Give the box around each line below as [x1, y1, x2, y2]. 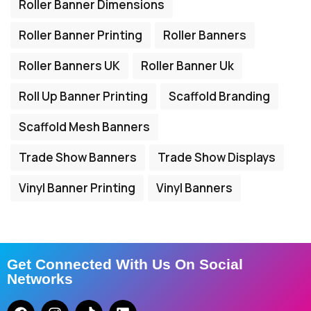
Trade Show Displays [158, 149, 276, 166]
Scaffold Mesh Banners [19, 119, 150, 135]
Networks [7, 271, 73, 287]
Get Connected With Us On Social [7, 256, 243, 273]
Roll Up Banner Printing [19, 88, 148, 105]
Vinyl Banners [156, 180, 233, 196]
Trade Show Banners [19, 149, 137, 166]
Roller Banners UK [19, 58, 120, 74]
